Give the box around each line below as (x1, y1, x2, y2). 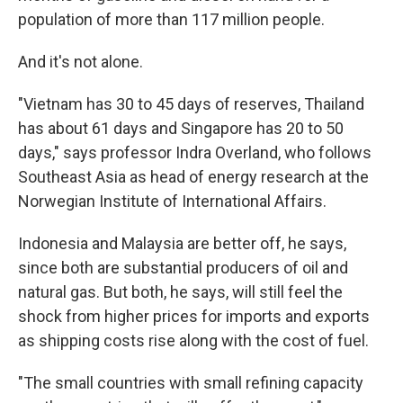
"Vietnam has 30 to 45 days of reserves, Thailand (18, 94, 364, 113)
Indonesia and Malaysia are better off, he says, (18, 234, 346, 253)
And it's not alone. (18, 52, 143, 71)
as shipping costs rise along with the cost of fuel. (18, 331, 369, 350)
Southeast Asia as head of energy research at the (18, 167, 369, 186)
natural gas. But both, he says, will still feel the (18, 282, 343, 301)
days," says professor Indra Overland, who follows (18, 143, 372, 162)
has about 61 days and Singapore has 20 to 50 (18, 119, 344, 138)
